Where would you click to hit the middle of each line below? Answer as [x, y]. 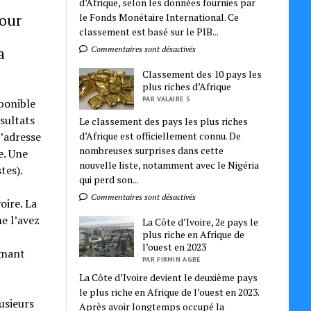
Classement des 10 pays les [202, 74]
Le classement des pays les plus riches [164, 121]
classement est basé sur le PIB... [149, 32]
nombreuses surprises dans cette [152, 150]
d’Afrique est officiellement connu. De [160, 135]
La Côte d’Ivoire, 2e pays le [201, 221]
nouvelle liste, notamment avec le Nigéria [169, 165]
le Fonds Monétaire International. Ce [159, 17]
